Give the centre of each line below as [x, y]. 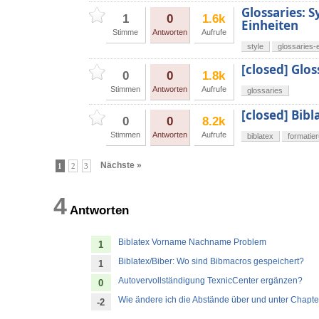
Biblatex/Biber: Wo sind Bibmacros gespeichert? [211, 262]
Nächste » [121, 166]
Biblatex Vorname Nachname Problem [192, 242]
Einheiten [270, 26]
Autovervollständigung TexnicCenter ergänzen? [210, 281]
